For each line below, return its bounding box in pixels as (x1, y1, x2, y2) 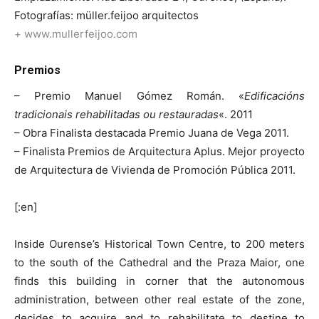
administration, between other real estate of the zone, (14, 293, 305, 307)
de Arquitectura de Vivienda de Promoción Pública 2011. (14, 163, 296, 177)
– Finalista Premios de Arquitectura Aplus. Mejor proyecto (14, 145, 305, 159)
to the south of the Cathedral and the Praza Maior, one (14, 256, 305, 270)
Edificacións (244, 89, 305, 103)
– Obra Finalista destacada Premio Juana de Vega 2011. (14, 126, 289, 140)
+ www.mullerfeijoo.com (14, 27, 137, 41)
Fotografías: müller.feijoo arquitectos (14, 9, 199, 23)
